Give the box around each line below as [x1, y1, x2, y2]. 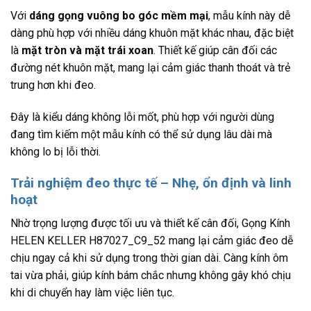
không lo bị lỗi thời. [10, 145, 101, 159]
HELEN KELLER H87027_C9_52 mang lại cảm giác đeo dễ [10, 234, 293, 248]
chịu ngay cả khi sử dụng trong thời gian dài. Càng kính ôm [10, 251, 288, 265]
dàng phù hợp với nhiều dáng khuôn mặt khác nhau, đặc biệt [10, 26, 294, 40]
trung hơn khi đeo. [10, 78, 96, 92]
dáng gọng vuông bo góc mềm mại [29, 9, 208, 23]
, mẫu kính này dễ [208, 9, 290, 23]
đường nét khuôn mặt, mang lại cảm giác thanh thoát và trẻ [10, 61, 290, 75]
